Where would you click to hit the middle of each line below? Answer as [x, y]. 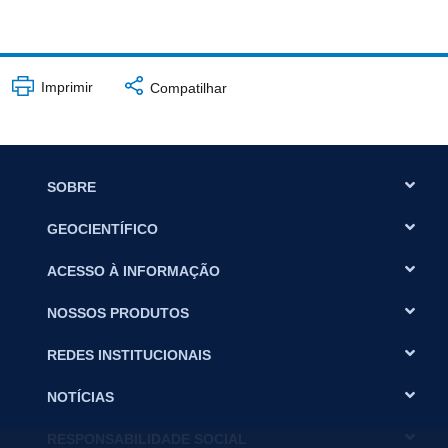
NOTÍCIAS [80, 396]
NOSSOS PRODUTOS [118, 312]
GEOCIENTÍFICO [102, 228]
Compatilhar [186, 87]
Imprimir [64, 87]
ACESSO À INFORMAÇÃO [133, 270]
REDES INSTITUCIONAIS [129, 354]
